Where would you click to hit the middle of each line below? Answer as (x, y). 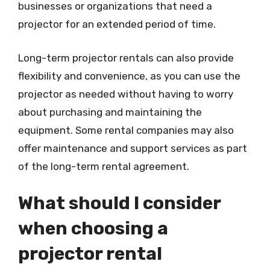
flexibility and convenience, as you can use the (129, 76)
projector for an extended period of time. (117, 24)
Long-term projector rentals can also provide (126, 58)
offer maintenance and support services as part (133, 148)
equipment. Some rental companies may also (126, 130)
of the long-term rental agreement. (104, 166)
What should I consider (119, 203)
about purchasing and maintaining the (110, 112)
